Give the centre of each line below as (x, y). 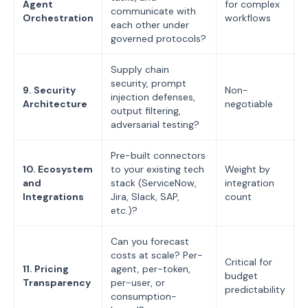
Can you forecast (150, 241)
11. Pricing (46, 269)
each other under (150, 25)
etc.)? (124, 210)
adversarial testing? (155, 124)
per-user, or (138, 283)
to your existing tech (157, 169)
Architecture (55, 104)
